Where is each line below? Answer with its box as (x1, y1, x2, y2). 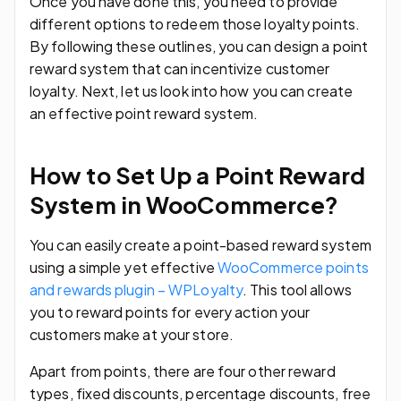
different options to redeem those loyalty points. (30, 13, 360, 33)
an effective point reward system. (30, 103, 259, 123)
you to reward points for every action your (30, 302, 311, 321)
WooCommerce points (217, 257, 369, 277)
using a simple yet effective (30, 257, 218, 277)
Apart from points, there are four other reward (30, 361, 336, 380)
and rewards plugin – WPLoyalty (30, 279, 243, 299)
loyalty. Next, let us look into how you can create (30, 81, 354, 100)
